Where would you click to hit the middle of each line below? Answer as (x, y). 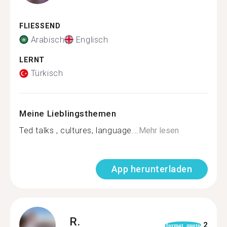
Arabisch (48, 40)
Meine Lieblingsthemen (68, 113)
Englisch (92, 40)
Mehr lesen (159, 130)
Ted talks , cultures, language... (79, 130)
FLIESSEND (37, 26)
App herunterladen (152, 169)
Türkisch (47, 73)
